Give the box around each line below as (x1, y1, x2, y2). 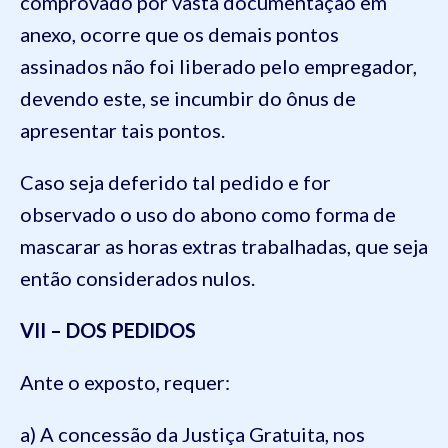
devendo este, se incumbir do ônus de (20, 85, 356, 110)
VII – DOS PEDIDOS (20, 317, 196, 342)
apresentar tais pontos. (20, 117, 225, 142)
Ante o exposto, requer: (20, 369, 230, 394)
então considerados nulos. (20, 265, 255, 290)
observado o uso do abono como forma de (20, 201, 396, 226)
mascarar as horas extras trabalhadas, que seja (20, 233, 428, 258)
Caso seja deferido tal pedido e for (20, 169, 331, 194)
